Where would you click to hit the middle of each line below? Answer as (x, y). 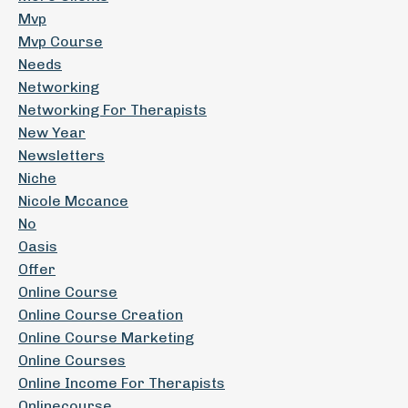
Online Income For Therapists (122, 383)
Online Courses (72, 361)
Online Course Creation (101, 315)
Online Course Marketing (106, 338)
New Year (52, 133)
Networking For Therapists (112, 110)
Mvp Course (61, 42)
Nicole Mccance (73, 201)
